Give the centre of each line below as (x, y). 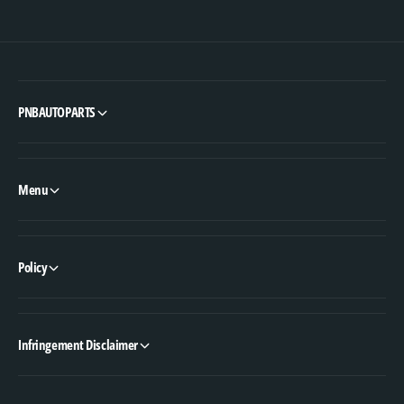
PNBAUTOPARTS (57, 111)
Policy (33, 266)
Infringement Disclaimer (78, 344)
